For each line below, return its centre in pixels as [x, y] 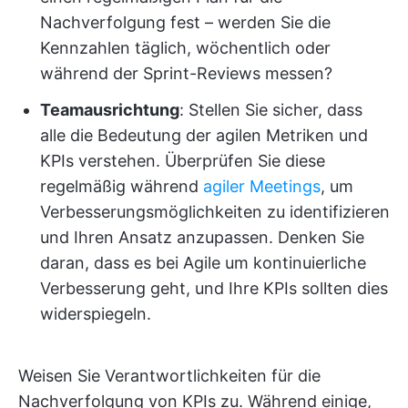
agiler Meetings [262, 186]
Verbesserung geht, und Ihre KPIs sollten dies [214, 288]
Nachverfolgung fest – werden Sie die [185, 22]
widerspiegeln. [96, 313]
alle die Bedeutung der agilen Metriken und [204, 135]
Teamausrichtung [110, 109]
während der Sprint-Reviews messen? [186, 73]
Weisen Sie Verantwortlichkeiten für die [169, 375]
